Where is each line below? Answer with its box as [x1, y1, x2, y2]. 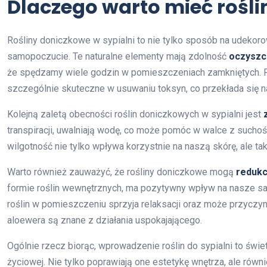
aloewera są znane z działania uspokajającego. [7, 215, 202, 226]
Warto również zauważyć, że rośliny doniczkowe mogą [7, 166, 236, 178]
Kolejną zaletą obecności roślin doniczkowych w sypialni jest [7, 108, 263, 120]
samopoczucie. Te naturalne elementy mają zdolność [7, 51, 229, 63]
